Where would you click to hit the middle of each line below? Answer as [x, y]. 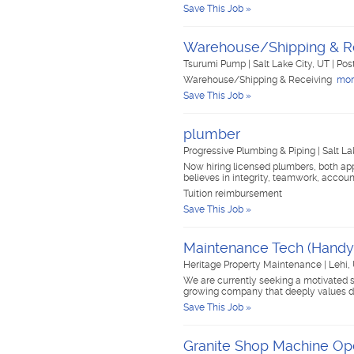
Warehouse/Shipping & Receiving [259, 80]
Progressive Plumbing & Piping [250, 151]
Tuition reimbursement [233, 194]
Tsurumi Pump [216, 64]
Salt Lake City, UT [292, 64]
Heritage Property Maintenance [254, 265]
